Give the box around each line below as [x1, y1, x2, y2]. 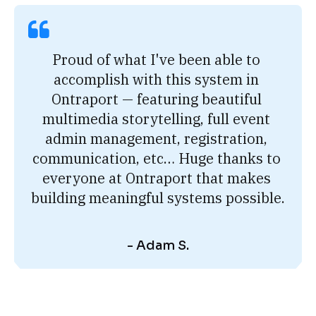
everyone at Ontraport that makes [42, 168, 271, 188]
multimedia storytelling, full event [42, 109, 270, 128]
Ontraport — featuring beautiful [51, 89, 262, 109]
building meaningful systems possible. [31, 188, 285, 207]
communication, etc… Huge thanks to [32, 148, 281, 168]
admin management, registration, [45, 128, 267, 148]
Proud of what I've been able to [52, 49, 260, 69]
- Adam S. [127, 237, 189, 253]
